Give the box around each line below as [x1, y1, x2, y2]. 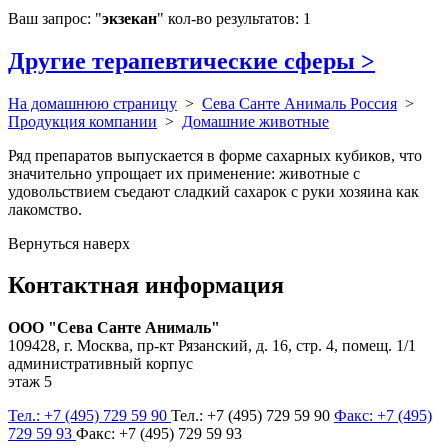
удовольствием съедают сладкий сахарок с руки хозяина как [8, 182, 419, 200]
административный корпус [8, 355, 193, 373]
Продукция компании [8, 112, 157, 130]
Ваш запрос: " [8, 9, 102, 27]
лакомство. [8, 200, 82, 218]
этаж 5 [8, 373, 52, 391]
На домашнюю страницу [8, 94, 177, 112]
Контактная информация [8, 272, 284, 299]
